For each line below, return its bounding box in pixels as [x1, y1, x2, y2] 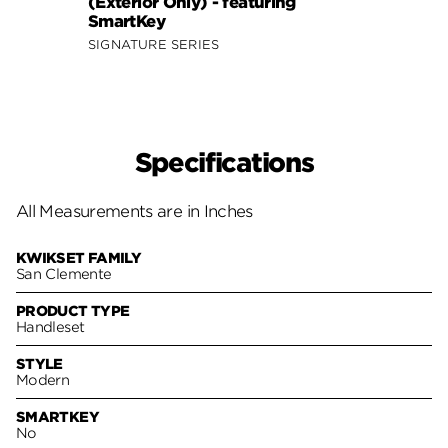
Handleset [16, 319, 85, 336]
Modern [16, 372, 70, 389]
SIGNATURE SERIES [88, 36, 220, 52]
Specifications [134, 146, 314, 178]
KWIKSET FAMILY [16, 250, 142, 267]
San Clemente [16, 266, 112, 283]
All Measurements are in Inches [16, 202, 253, 222]
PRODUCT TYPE [16, 303, 130, 320]
